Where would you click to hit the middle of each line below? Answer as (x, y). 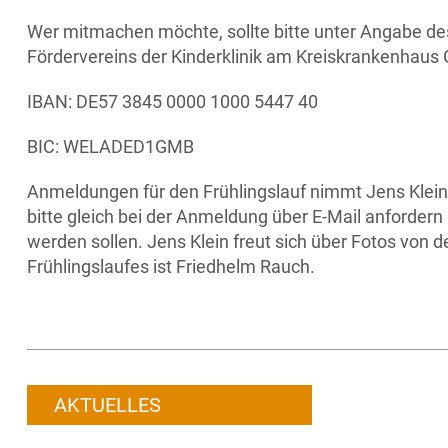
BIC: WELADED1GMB (110, 146)
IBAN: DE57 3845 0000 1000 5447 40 (172, 101)
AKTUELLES (107, 405)
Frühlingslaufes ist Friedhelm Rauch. (171, 266)
